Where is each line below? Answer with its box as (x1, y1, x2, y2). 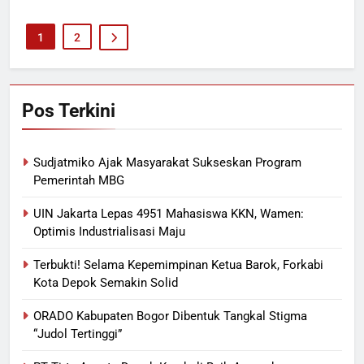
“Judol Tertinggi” (33, 327, 122, 342)
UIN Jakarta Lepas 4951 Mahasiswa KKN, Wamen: (33, 206, 304, 222)
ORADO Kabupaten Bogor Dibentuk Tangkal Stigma (33, 309, 307, 324)
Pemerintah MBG (33, 173, 124, 188)
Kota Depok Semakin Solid (33, 275, 178, 291)
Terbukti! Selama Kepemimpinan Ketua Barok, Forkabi (33, 258, 323, 273)
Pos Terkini (22, 99, 115, 123)
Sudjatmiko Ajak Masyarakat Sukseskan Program (33, 155, 301, 171)
